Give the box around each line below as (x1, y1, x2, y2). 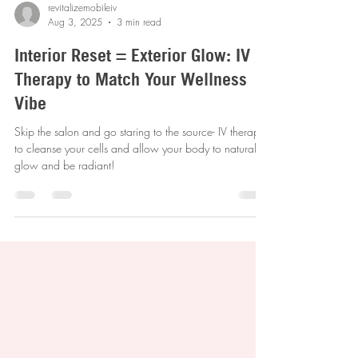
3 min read (117, 51, 161, 65)
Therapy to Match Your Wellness (14, 104, 247, 126)
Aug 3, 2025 (48, 51, 102, 65)
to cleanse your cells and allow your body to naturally (14, 177, 264, 192)
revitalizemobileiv (48, 37, 117, 50)
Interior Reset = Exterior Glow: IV (14, 80, 250, 102)
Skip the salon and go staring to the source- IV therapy (14, 160, 265, 175)
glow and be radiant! (14, 193, 114, 209)
